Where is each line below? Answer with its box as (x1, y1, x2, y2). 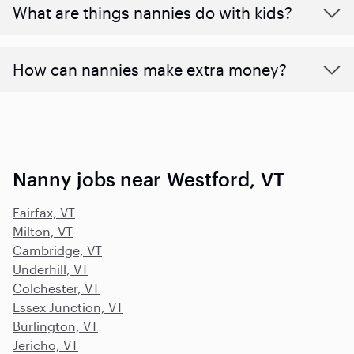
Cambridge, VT (13, 243, 102, 258)
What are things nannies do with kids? (13, 3, 292, 23)
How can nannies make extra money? (13, 60, 287, 80)
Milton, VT (13, 224, 73, 239)
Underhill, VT (13, 262, 88, 277)
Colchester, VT (13, 281, 100, 296)
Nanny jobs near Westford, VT (13, 168, 284, 191)
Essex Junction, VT (13, 299, 123, 315)
